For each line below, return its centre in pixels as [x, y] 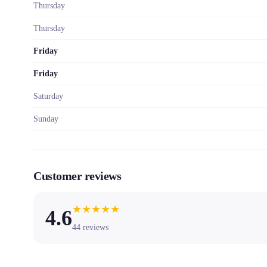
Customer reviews [77, 176]
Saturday [48, 96]
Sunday [46, 119]
